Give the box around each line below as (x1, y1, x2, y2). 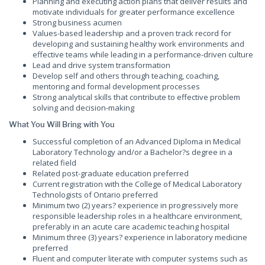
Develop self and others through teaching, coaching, (33, 70, 219, 81)
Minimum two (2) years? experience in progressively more (33, 199, 238, 211)
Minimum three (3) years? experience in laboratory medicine (33, 231, 247, 243)
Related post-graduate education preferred (33, 167, 189, 179)
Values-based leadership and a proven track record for (33, 27, 231, 38)
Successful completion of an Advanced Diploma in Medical (33, 135, 241, 147)
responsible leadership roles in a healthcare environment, (33, 210, 242, 221)
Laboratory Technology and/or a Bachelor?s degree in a (33, 146, 232, 157)
